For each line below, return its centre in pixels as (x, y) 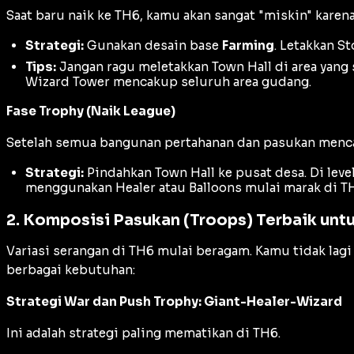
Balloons (215, 188)
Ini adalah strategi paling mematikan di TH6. (143, 333)
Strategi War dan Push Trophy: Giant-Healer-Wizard (174, 301)
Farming (248, 46)
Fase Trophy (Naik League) (91, 111)
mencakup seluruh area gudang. (211, 82)
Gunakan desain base (153, 46)
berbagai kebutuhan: (71, 269)
